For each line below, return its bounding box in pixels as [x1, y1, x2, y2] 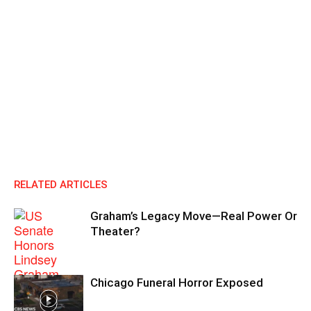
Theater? [90, 224, 140, 238]
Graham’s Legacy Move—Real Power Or [90, 209, 297, 223]
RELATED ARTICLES [14, 178, 108, 191]
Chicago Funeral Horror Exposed [90, 276, 263, 289]
